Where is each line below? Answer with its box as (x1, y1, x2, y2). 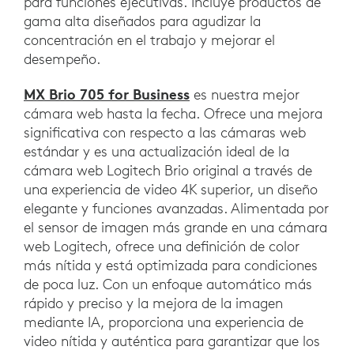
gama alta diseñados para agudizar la (24, 11, 261, 30)
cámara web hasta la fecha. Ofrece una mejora (24, 104, 322, 122)
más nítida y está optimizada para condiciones (24, 255, 318, 274)
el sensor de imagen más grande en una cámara (24, 217, 327, 236)
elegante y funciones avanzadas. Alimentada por (24, 198, 329, 217)
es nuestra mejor (190, 85, 299, 104)
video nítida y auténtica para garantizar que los (24, 331, 320, 350)
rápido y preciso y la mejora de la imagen (24, 293, 283, 312)
